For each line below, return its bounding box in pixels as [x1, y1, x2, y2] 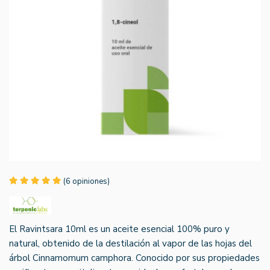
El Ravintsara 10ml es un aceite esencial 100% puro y [9, 222, 230, 235]
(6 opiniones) [63, 175, 110, 187]
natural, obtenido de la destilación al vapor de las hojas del [9, 237, 252, 250]
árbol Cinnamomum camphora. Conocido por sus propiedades [9, 251, 260, 264]
